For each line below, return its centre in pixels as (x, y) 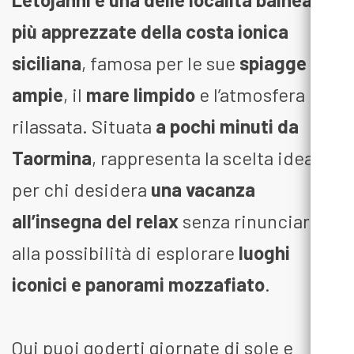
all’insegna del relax (95, 221)
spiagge (273, 63)
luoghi (264, 253)
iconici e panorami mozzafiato (138, 284)
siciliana (47, 63)
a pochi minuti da (227, 126)
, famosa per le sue (160, 63)
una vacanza (203, 190)
